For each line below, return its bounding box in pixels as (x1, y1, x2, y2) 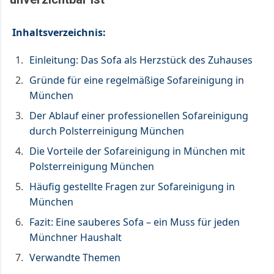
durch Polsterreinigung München (29, 124, 184, 138)
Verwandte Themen (29, 251, 120, 265)
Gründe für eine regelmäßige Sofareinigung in (29, 73, 244, 87)
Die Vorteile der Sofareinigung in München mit (29, 144, 245, 158)
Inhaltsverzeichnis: (12, 26, 106, 40)
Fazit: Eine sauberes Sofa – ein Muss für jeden (29, 215, 240, 229)
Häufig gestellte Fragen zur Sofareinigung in (29, 180, 235, 194)
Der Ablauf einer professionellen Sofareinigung (29, 109, 248, 123)
